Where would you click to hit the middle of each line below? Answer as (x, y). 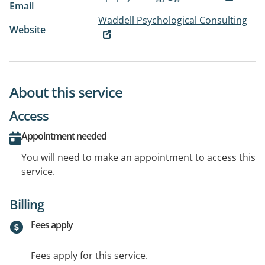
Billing (27, 204)
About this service (66, 92)
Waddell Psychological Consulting (173, 20)
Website (28, 29)
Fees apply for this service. (89, 256)
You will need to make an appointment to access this (138, 158)
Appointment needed (64, 136)
